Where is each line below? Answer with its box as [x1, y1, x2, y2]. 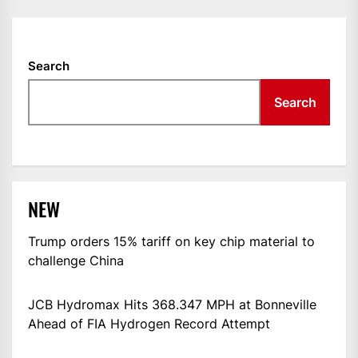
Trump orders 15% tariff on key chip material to [28, 233, 315, 250]
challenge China [28, 253, 124, 269]
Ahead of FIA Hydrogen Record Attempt [28, 316, 270, 332]
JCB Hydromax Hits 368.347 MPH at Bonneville [28, 296, 316, 313]
